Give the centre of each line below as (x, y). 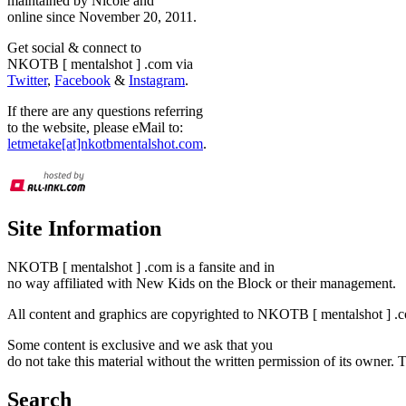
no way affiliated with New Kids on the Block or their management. (202, 284)
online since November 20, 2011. (102, 17)
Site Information (84, 229)
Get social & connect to (74, 48)
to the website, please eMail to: (95, 128)
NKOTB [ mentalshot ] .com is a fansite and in (141, 267)
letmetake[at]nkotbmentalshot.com (105, 144)
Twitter (27, 81)
